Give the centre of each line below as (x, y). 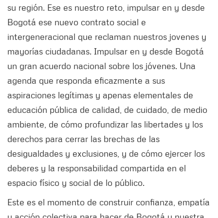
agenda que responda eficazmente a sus (86, 80)
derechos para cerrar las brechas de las (83, 138)
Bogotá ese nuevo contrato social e (77, 22)
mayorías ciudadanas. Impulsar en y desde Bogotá (106, 51)
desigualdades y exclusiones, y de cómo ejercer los (106, 153)
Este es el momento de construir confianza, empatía (109, 202)
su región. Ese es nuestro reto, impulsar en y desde (106, 7)
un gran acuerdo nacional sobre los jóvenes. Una (101, 65)
